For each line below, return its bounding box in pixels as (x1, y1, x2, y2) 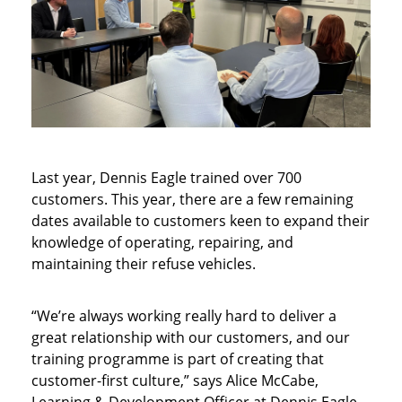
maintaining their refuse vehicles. (31, 253, 256, 274)
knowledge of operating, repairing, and (31, 232, 293, 252)
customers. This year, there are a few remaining (31, 188, 354, 209)
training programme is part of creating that (31, 348, 324, 369)
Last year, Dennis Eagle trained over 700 (31, 167, 301, 188)
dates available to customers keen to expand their (31, 210, 370, 231)
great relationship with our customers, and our (31, 327, 350, 347)
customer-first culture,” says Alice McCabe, (31, 370, 319, 390)
